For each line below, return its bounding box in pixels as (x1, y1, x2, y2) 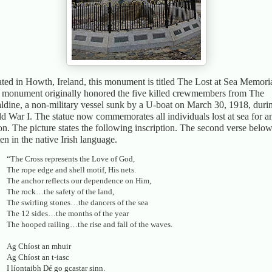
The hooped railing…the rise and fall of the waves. (7, 219, 172, 229)
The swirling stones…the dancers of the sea (7, 197, 148, 207)
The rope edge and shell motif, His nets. (7, 165, 136, 174)
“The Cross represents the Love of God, (7, 154, 135, 163)
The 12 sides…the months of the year (7, 208, 129, 218)
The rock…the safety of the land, (7, 186, 114, 196)
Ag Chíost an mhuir (7, 241, 71, 251)
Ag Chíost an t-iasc (7, 252, 69, 262)
